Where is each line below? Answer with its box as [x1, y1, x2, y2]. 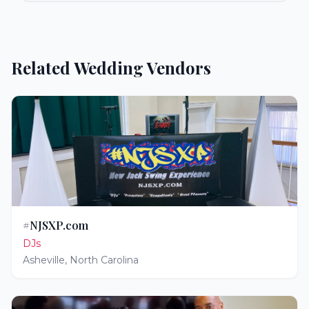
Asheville [23, 254, 65, 266]
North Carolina [70, 254, 139, 266]
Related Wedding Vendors [11, 57, 211, 79]
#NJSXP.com [23, 218, 88, 232]
